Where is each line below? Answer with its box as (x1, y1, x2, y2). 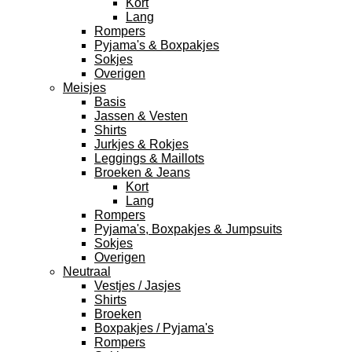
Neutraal (63, 265, 111, 278)
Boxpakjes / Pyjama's (94, 321, 214, 335)
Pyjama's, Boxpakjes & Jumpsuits (94, 222, 282, 236)
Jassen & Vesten (94, 109, 188, 123)
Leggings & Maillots (94, 152, 204, 165)
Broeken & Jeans (94, 166, 190, 179)
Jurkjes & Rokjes (94, 137, 189, 151)
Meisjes (63, 81, 106, 94)
